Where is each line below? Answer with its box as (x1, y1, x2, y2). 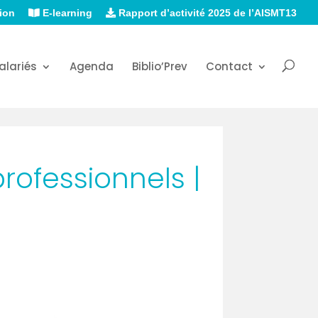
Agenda (70, 58, 114, 74)
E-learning (40, 6, 92, 18)
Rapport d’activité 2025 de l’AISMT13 (116, 6, 297, 18)
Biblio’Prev (132, 58, 187, 74)
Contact (206, 58, 253, 74)
